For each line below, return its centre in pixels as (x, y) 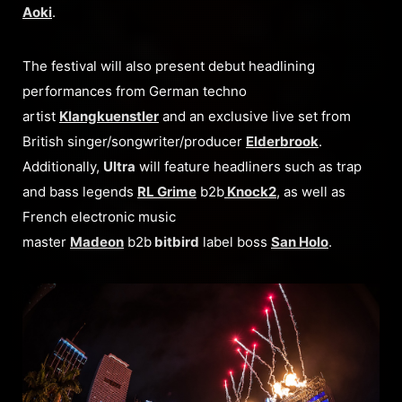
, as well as (311, 192)
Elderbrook (282, 142)
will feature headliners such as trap (249, 167)
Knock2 (250, 192)
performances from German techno (135, 92)
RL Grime (167, 192)
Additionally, (63, 167)
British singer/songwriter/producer (134, 142)
